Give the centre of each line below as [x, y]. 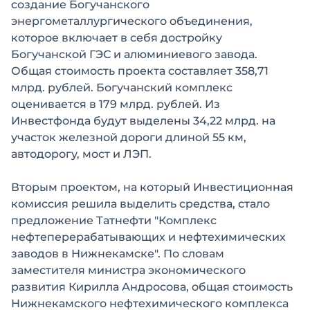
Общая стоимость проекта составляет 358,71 [140, 71]
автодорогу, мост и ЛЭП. [81, 154]
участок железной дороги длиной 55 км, [129, 137]
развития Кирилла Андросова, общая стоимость [152, 287]
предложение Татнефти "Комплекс [114, 220]
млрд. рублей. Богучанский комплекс [122, 88]
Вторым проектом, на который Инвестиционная [152, 187]
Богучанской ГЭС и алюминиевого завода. [134, 54]
